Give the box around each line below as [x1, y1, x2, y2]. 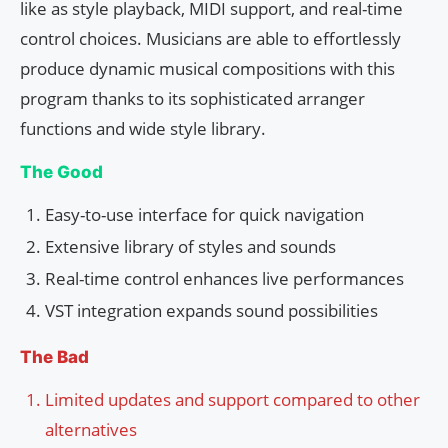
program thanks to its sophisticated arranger [20, 87, 365, 111]
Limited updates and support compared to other [45, 388, 420, 412]
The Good [20, 162, 103, 183]
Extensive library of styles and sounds [45, 235, 336, 259]
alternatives [45, 418, 137, 442]
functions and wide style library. [20, 117, 266, 141]
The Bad [20, 347, 89, 368]
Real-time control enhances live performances [45, 267, 404, 291]
